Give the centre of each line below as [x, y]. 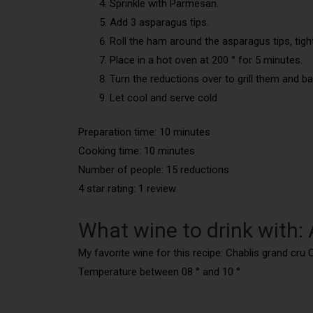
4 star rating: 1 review [127, 189]
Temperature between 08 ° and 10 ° [159, 272]
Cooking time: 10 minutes [137, 151]
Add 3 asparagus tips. [159, 22]
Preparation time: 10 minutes [144, 132]
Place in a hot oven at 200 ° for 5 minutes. [206, 60]
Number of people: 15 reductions [154, 170]
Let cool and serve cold [163, 97]
